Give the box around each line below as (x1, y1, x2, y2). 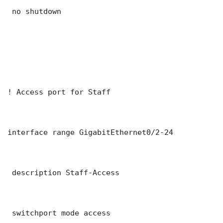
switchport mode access (7, 209, 111, 218)
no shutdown (7, 7, 61, 16)
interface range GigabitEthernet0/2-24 (7, 128, 173, 137)
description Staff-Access (7, 168, 119, 177)
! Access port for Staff (7, 88, 111, 97)
